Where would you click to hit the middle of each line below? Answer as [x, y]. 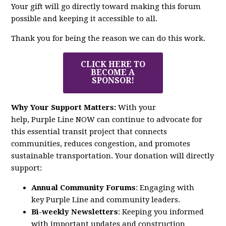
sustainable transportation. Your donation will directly [113, 156]
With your [137, 108]
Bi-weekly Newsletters [75, 212]
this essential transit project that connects [89, 132]
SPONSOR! [113, 81]
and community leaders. [135, 200]
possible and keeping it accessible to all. [84, 19]
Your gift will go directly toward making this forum [106, 7]
